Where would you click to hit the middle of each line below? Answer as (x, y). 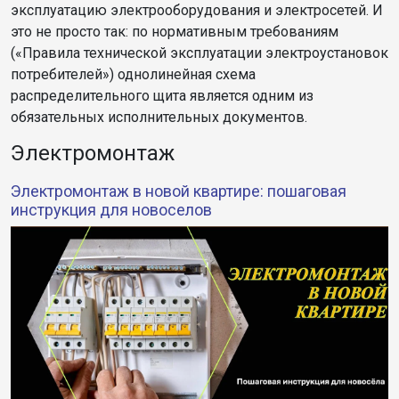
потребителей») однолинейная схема (133, 74)
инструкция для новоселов (111, 209)
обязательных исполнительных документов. (159, 117)
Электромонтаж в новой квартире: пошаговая (179, 191)
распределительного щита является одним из (162, 95)
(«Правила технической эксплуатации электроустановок (199, 53)
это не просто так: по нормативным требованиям (175, 31)
